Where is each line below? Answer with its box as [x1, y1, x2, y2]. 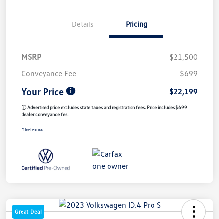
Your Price [22, 86, 64, 98]
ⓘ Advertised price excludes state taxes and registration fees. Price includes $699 [22, 104, 187, 110]
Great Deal [15, 208, 42, 215]
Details [72, 20, 93, 29]
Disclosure [22, 127, 43, 133]
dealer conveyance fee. [22, 111, 68, 118]
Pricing [126, 20, 147, 29]
